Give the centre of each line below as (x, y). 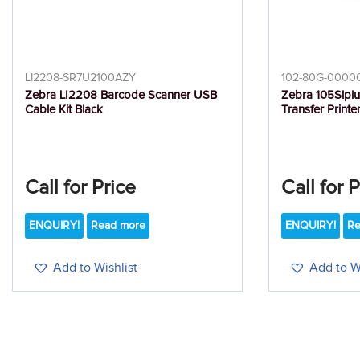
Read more (118, 226)
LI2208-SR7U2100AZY (80, 78)
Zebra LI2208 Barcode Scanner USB (121, 96)
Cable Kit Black (64, 110)
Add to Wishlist (95, 268)
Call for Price (80, 188)
